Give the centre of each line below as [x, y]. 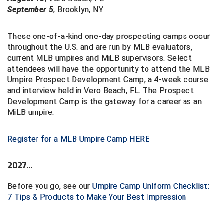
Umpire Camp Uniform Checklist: [151, 186]
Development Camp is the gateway [73, 101]
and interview [33, 91]
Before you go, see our [50, 186]
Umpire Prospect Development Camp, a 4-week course [108, 80]
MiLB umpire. [31, 112]
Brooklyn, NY [79, 10]
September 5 [31, 10]
